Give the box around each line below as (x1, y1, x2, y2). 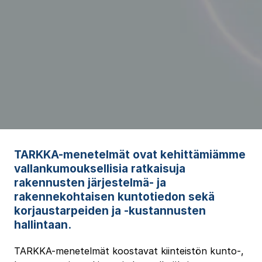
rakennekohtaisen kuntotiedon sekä (13, 190, 215, 204)
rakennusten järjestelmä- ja (13, 176, 166, 190)
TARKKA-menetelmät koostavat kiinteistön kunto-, (13, 245, 244, 257)
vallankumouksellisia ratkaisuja (13, 162, 185, 176)
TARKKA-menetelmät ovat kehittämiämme (13, 148, 246, 162)
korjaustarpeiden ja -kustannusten (13, 204, 206, 218)
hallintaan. (13, 218, 71, 232)
